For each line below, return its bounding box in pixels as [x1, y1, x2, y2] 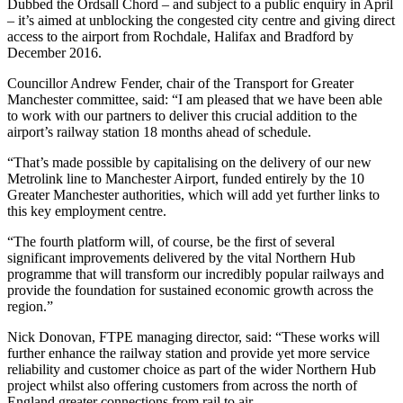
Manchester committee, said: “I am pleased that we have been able [7, 91, 382, 107]
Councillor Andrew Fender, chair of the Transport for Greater [7, 75, 354, 91]
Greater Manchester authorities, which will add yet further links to [7, 186, 380, 202]
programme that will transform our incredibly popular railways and [7, 265, 384, 282]
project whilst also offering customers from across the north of [7, 377, 357, 393]
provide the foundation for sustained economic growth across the [7, 282, 373, 298]
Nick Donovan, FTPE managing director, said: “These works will [7, 328, 380, 345]
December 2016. [7, 44, 102, 60]
